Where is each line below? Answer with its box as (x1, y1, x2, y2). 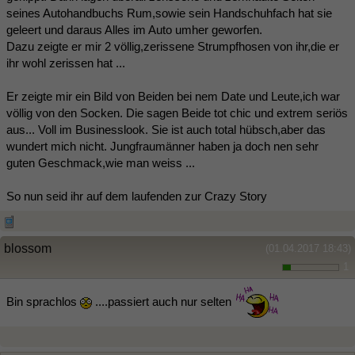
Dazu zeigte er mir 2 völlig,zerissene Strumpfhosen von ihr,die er (6, 40, 339, 54)
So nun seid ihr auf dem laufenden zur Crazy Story (6, 189, 267, 204)
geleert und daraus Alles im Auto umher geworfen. (6, 23, 262, 37)
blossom (4, 242, 52, 256)
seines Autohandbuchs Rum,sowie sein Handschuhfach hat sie (6, 6, 332, 21)
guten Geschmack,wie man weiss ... (6, 156, 195, 170)
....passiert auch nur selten (92, 295, 235, 309)
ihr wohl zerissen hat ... (6, 56, 125, 71)
